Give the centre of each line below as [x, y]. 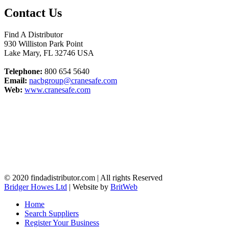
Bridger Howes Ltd [36, 187]
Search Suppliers [52, 213]
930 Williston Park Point [43, 43]
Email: [16, 80]
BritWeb [124, 187]
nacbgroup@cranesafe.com [73, 80]
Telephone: [23, 71]
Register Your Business [62, 222]
